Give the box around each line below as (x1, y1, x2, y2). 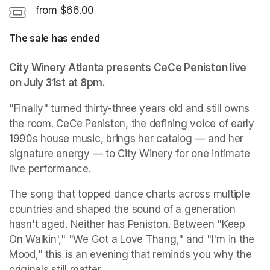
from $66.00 (36, 4, 95, 16)
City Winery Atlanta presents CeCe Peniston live (9, 61, 247, 74)
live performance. (9, 162, 91, 175)
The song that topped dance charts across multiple (9, 187, 250, 200)
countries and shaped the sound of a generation (9, 202, 236, 215)
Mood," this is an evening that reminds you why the (9, 248, 252, 260)
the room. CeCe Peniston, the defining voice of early (9, 117, 254, 130)
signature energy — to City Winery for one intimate (9, 147, 250, 160)
